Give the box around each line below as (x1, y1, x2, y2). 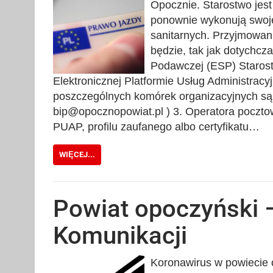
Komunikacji (53, 221, 187, 250)
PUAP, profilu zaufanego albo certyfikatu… (53, 121, 260, 133)
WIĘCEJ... (59, 150, 95, 159)
